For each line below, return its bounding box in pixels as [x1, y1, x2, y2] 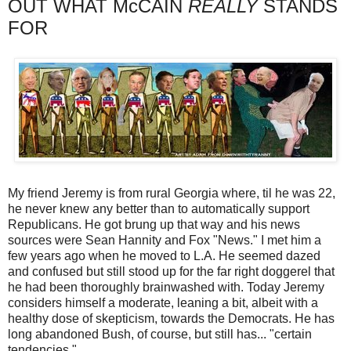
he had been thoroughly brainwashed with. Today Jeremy [8, 280, 324, 294]
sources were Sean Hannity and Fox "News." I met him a [8, 233, 321, 247]
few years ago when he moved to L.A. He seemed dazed [8, 248, 320, 262]
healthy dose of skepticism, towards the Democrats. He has [8, 311, 335, 325]
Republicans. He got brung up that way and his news [8, 217, 300, 231]
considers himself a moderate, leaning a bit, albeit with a [8, 295, 318, 309]
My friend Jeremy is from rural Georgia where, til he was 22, [8, 186, 335, 200]
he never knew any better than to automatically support [8, 201, 309, 215]
